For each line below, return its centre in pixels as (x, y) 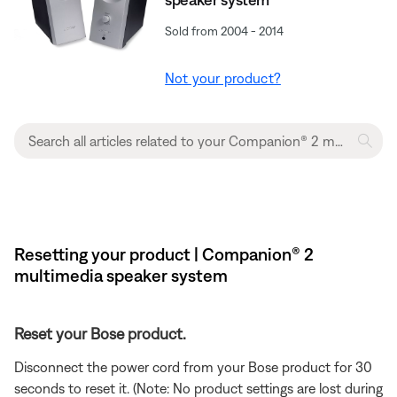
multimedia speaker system (121, 275)
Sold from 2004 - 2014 (225, 31)
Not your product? (223, 78)
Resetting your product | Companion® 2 (164, 253)
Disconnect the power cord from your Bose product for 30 (193, 366)
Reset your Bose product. (100, 333)
